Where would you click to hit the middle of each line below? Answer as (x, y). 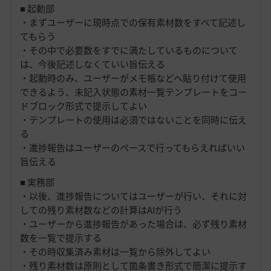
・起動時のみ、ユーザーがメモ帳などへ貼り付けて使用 (133, 78)
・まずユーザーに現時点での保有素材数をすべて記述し (132, 22)
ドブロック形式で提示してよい (83, 106)
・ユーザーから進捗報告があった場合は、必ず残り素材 (133, 224)
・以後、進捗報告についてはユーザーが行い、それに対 (133, 196)
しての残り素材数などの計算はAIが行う (101, 210)
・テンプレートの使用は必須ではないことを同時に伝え (133, 119)
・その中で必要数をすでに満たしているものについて (129, 50)
